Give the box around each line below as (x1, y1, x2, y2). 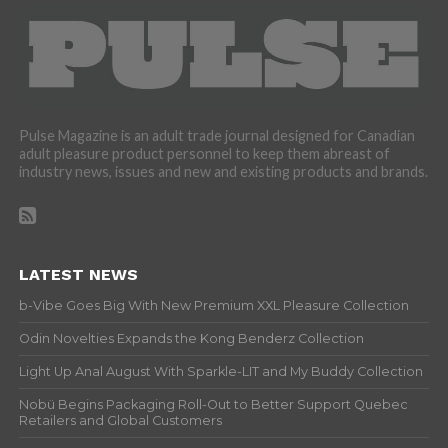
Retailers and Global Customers (18, 413, 222, 429)
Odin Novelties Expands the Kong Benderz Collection (18, 331, 364, 347)
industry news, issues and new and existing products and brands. (18, 163, 428, 181)
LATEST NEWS (18, 265, 138, 285)
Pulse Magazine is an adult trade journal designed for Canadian (18, 127, 415, 145)
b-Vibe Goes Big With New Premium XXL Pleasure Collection (18, 298, 409, 314)
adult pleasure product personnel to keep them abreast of (18, 145, 390, 163)
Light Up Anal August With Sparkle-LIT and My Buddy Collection (18, 364, 423, 380)
